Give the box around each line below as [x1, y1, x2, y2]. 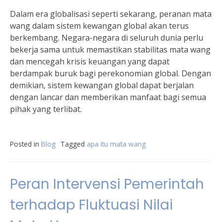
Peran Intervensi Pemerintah [10, 174, 204, 194]
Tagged [60, 139, 87, 149]
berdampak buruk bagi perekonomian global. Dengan [10, 68, 211, 79]
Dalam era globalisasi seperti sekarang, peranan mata [10, 8, 212, 19]
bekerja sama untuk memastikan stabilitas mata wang [10, 44, 211, 55]
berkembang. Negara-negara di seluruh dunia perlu [10, 32, 203, 43]
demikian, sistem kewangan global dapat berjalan [10, 80, 194, 91]
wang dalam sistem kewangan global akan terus [10, 20, 189, 31]
